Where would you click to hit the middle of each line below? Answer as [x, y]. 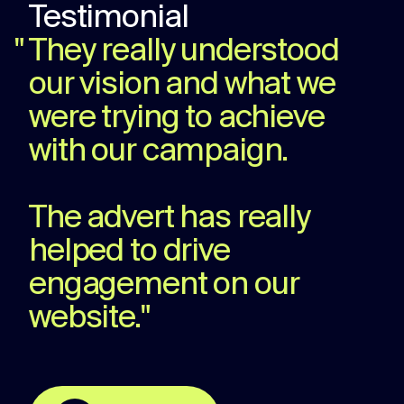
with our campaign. [159, 152]
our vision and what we [182, 85]
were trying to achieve [177, 119]
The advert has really [170, 219]
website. [85, 319]
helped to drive [129, 252]
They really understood [184, 52]
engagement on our [164, 285]
